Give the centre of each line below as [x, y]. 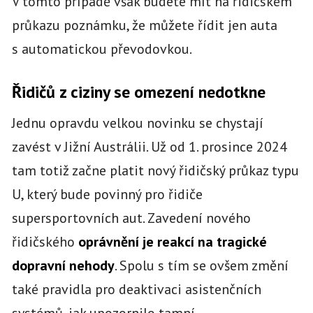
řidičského [45, 241]
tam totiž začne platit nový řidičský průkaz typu [155, 170]
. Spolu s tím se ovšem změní [201, 265]
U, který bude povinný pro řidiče [107, 194]
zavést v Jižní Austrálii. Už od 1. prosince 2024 [149, 146]
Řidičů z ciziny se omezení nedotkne [138, 92]
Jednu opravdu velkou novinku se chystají [137, 123]
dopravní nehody [63, 265]
